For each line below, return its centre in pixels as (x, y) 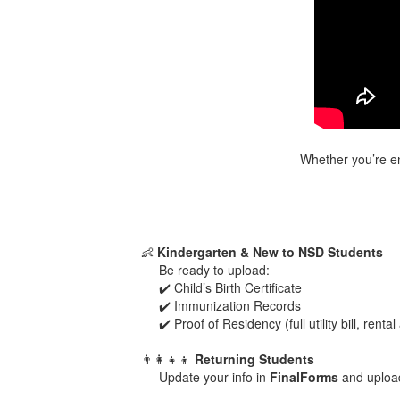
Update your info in (215, 376)
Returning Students (255, 358)
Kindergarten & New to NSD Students (271, 251)
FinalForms (304, 376)
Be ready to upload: (215, 269)
